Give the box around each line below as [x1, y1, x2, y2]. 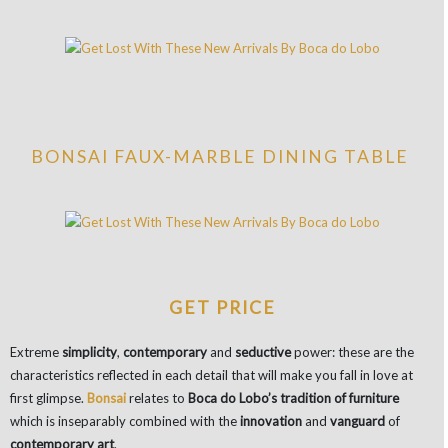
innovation [240, 412, 302, 429]
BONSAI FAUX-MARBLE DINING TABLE [30, 145, 414, 167]
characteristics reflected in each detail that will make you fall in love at [10, 366, 413, 383]
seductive [235, 343, 291, 360]
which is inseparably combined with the [10, 412, 240, 429]
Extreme [10, 343, 62, 360]
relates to [129, 389, 188, 406]
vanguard [330, 412, 385, 429]
